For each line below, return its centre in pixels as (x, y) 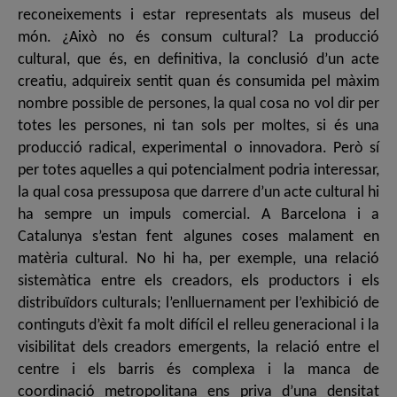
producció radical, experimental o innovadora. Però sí (198, 149)
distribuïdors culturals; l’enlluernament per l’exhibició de (198, 304)
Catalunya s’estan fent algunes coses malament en (198, 237)
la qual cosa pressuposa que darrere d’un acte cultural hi (198, 193)
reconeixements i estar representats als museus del (198, 16)
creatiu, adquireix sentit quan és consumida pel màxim (198, 82)
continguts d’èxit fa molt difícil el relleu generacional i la (198, 326)
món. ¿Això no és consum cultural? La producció (198, 38)
